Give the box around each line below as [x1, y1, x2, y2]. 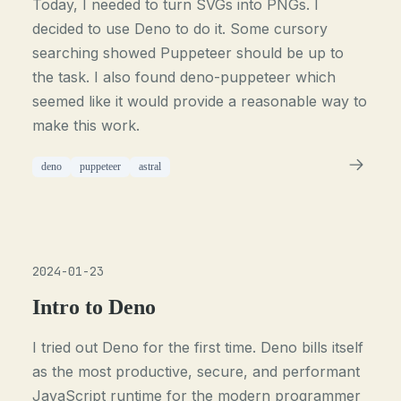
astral [139, 160, 162, 173]
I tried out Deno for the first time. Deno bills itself [32, 338, 364, 356]
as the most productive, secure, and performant [32, 363, 361, 380]
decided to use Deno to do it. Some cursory [32, 20, 328, 38]
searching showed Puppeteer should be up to [32, 44, 345, 62]
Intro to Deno [32, 295, 157, 319]
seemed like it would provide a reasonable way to [32, 92, 368, 110]
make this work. [32, 116, 141, 134]
